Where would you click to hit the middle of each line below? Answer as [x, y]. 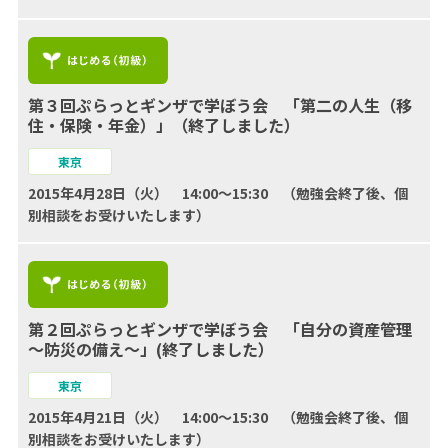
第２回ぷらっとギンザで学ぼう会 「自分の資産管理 [219, 328]
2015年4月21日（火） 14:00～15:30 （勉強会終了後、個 [217, 416]
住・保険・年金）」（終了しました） [163, 124]
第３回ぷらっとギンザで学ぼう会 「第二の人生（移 [219, 104]
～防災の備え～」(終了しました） [150, 348]
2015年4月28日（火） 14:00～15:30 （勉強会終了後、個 [217, 192]
